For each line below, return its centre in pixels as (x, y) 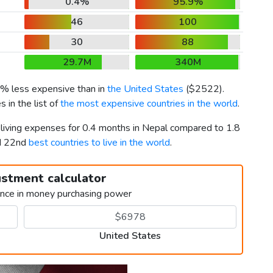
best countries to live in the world (99, 143)
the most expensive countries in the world (149, 104)
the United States (145, 89)
